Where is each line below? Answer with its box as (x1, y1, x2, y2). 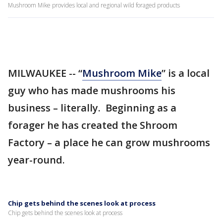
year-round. (8, 153, 65, 166)
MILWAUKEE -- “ (8, 66, 82, 80)
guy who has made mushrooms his (8, 84, 175, 97)
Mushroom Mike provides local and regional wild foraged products (8, 1, 180, 9)
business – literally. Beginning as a (8, 101, 176, 114)
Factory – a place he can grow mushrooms (8, 136, 210, 149)
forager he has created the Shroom (8, 118, 177, 132)
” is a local (162, 66, 210, 80)
